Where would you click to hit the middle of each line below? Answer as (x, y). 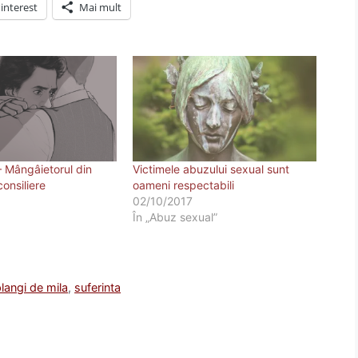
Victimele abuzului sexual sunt (211, 169)
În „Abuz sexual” (175, 217)
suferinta (98, 287)
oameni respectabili (183, 185)
